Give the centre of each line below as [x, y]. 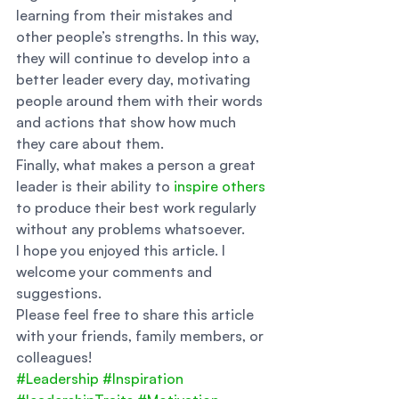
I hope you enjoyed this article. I [122, 250]
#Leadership [57, 379]
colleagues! [54, 357]
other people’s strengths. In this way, [139, 37]
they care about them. [92, 143]
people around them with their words [141, 101]
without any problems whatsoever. [132, 229]
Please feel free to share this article [137, 314]
